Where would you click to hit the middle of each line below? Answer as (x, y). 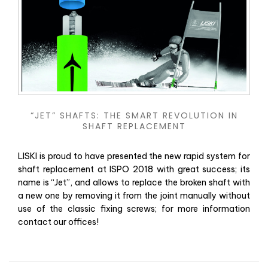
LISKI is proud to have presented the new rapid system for (134, 156)
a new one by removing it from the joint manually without (134, 196)
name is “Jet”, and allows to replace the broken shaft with (134, 183)
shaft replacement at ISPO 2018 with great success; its (134, 170)
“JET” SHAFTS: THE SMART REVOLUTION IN (134, 116)
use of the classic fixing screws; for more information (134, 209)
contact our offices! (58, 222)
